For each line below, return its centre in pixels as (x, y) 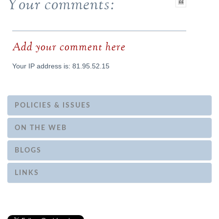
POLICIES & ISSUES (53, 106)
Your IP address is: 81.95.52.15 (61, 66)
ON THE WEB (41, 128)
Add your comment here (69, 48)
